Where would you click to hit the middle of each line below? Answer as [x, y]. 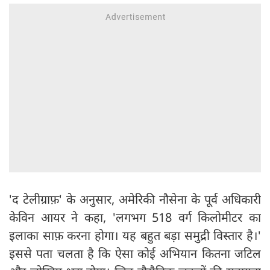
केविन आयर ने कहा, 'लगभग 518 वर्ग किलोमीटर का [135, 217]
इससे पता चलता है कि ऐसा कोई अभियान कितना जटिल [135, 253]
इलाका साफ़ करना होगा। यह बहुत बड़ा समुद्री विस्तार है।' [135, 235]
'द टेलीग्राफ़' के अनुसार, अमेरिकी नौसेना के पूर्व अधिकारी [135, 199]
